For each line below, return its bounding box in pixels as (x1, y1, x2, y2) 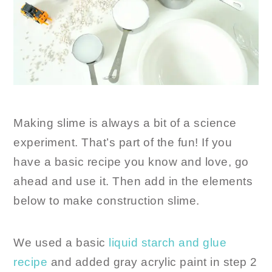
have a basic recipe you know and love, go (13, 155, 249, 169)
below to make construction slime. (13, 194, 200, 208)
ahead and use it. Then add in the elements (13, 175, 253, 188)
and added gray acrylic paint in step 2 (47, 256, 257, 269)
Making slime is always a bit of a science (13, 117, 237, 130)
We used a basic (13, 236, 109, 250)
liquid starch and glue (109, 236, 227, 250)
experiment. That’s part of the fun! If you (13, 136, 233, 149)
